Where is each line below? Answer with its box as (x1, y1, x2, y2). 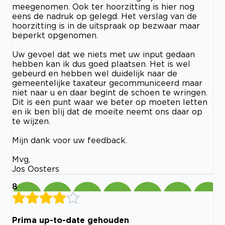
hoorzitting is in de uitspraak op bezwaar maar (12, 21, 200, 30)
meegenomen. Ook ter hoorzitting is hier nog (12, 2, 194, 11)
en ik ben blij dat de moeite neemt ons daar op (12, 106, 202, 116)
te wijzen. (12, 116, 50, 126)
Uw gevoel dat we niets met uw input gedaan (12, 49, 195, 59)
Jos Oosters (12, 164, 59, 173)
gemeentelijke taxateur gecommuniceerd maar (12, 78, 202, 87)
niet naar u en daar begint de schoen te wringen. (12, 87, 207, 97)
